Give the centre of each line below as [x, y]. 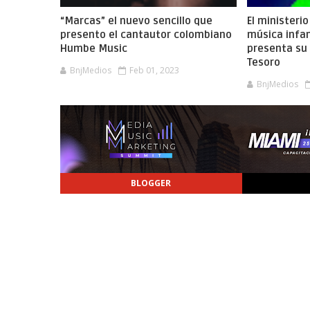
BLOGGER [151, 183]
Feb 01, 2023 [154, 70]
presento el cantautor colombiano [146, 35]
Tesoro [264, 62]
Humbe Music [94, 48]
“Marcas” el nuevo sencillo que [136, 21]
